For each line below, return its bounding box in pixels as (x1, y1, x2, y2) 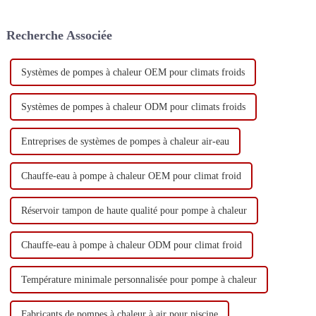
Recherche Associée (6, 28, 112, 42)
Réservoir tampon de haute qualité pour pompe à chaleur (20, 205, 247, 216)
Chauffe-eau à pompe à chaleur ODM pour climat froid (20, 239, 242, 250)
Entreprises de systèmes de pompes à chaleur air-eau (20, 135, 229, 147)
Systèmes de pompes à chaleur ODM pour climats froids (20, 101, 245, 112)
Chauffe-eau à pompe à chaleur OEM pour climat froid (20, 170, 241, 181)
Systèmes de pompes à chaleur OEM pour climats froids (20, 66, 245, 78)
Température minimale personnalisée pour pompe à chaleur (20, 274, 257, 285)
